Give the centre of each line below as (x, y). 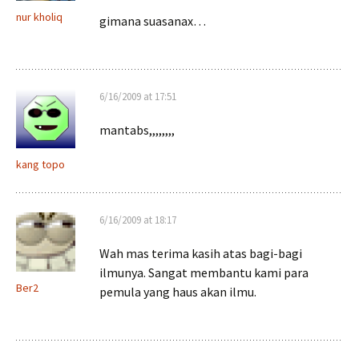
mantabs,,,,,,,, (137, 130)
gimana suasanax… (153, 21)
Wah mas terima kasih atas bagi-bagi (201, 253)
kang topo (40, 164)
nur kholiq (39, 17)
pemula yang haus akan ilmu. (178, 292)
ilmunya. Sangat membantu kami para (204, 272)
